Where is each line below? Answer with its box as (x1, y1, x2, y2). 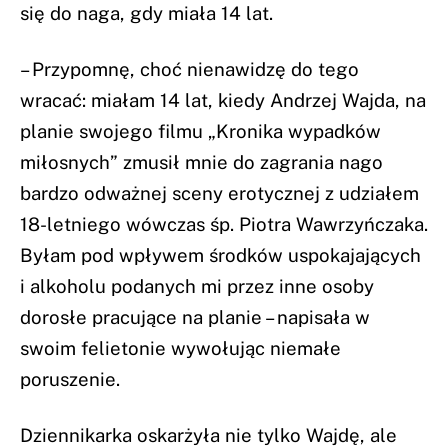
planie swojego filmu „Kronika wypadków (20, 119, 381, 142)
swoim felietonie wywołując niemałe (20, 336, 341, 359)
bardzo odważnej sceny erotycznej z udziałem (20, 181, 419, 204)
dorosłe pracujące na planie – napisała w (20, 305, 370, 328)
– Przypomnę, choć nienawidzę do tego (20, 57, 359, 80)
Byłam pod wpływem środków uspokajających (20, 243, 421, 266)
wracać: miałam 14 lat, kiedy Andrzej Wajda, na (20, 88, 426, 111)
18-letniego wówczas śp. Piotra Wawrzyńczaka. (20, 212, 428, 235)
